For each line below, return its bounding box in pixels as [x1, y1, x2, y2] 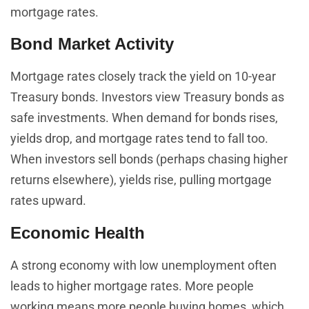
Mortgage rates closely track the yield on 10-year [10, 69, 276, 84]
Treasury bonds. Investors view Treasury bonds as [10, 90, 284, 105]
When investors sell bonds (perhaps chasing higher [10, 152, 288, 167]
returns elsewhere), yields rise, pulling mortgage [10, 172, 272, 188]
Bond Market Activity [10, 34, 174, 54]
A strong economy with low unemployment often [10, 257, 277, 272]
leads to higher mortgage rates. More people [10, 278, 254, 293]
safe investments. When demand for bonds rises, [10, 110, 278, 126]
